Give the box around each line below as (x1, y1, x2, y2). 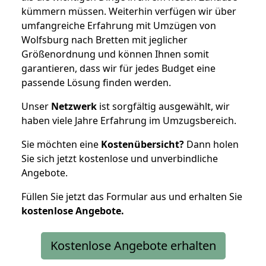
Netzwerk (51, 99, 97, 113)
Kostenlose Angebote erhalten (50, 237, 216, 254)
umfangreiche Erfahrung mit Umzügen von (21, 18, 216, 32)
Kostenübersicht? (101, 137, 184, 151)
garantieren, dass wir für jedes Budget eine (21, 61, 216, 75)
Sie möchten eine (21, 137, 101, 151)
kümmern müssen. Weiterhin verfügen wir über (21, 4, 236, 18)
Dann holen (184, 137, 239, 151)
